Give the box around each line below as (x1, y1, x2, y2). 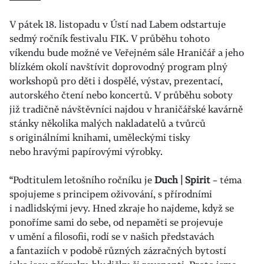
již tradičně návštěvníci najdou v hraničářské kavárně (9, 103, 243, 115)
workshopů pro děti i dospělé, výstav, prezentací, (9, 74, 223, 87)
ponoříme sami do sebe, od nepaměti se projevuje (9, 216, 223, 229)
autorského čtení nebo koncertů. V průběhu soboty (9, 88, 233, 101)
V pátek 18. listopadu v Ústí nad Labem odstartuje (9, 18, 226, 31)
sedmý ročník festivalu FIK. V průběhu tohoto (9, 32, 210, 45)
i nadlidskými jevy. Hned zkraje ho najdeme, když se (9, 202, 234, 214)
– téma (210, 173, 242, 186)
